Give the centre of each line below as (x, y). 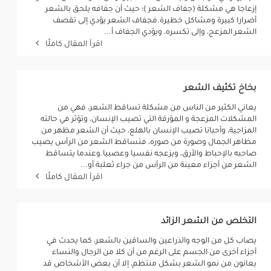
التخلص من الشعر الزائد (208, 222)
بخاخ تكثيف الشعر (220, 89)
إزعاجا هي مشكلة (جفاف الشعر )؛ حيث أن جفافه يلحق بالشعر (151, 10)
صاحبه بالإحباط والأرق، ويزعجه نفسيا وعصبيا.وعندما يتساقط (151, 154)
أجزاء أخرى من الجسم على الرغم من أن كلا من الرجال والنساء (154, 253)
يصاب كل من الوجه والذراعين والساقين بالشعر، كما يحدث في (151, 241)
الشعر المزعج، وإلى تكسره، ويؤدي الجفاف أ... (180, 33)
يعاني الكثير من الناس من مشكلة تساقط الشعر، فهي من (157, 108)
